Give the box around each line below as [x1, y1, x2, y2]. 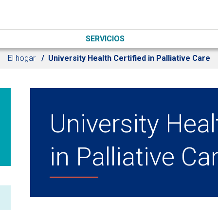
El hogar [8, 53, 36, 63]
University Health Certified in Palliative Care [48, 53, 210, 63]
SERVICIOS [85, 34, 125, 43]
